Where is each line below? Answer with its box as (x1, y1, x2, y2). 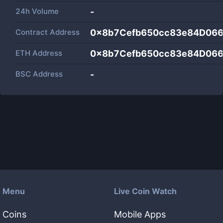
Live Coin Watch (114, 186, 177, 196)
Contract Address (15, 27, 80, 37)
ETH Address (15, 48, 62, 58)
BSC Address (15, 69, 63, 79)
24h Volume (15, 6, 59, 16)
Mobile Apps (114, 209, 166, 220)
